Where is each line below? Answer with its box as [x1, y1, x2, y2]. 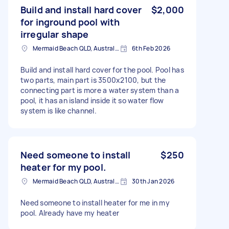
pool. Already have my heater [20, 208, 119, 218]
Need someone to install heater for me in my [20, 197, 170, 208]
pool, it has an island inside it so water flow [20, 95, 164, 105]
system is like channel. [20, 105, 97, 116]
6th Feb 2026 [132, 43, 170, 53]
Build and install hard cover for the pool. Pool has [20, 64, 184, 75]
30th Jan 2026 [132, 176, 175, 186]
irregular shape [20, 28, 89, 40]
